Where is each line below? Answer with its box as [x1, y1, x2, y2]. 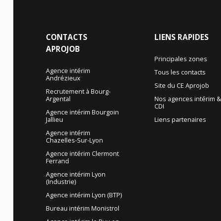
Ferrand [45, 156, 69, 166]
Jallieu [45, 115, 63, 124]
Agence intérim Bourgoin [45, 108, 119, 117]
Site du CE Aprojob [154, 81, 210, 90]
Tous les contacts [154, 68, 206, 77]
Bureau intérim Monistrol [45, 204, 119, 213]
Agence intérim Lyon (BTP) [45, 190, 122, 200]
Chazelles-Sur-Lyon [45, 136, 103, 145]
